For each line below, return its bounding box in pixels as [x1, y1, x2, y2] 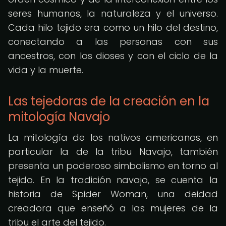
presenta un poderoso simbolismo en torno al [8, 159, 218, 172]
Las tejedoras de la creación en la [8, 93, 209, 109]
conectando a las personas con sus [8, 35, 218, 48]
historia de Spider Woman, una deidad [8, 188, 218, 200]
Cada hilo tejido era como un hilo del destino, [8, 21, 218, 34]
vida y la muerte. [8, 64, 83, 76]
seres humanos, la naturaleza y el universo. [8, 7, 218, 20]
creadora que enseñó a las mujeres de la [8, 202, 218, 214]
